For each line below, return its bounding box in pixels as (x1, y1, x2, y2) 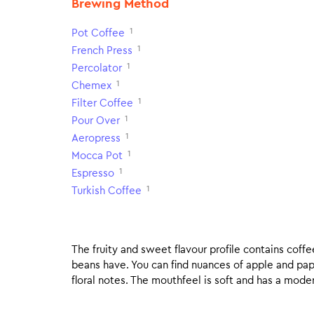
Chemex (71, 81, 111, 91)
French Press (71, 46, 132, 56)
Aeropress (71, 133, 121, 144)
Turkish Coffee (71, 186, 142, 196)
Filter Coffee (71, 98, 133, 109)
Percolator (71, 63, 122, 74)
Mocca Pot (71, 151, 123, 161)
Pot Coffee (71, 28, 125, 39)
